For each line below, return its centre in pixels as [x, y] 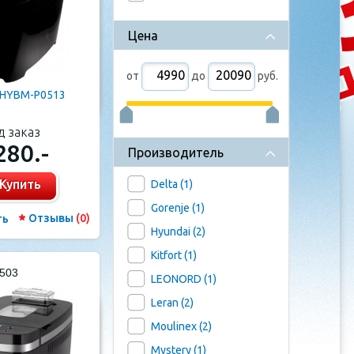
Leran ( [168, 303]
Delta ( [167, 184]
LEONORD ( [179, 279]
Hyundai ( [173, 232]
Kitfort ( [169, 255]
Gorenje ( [173, 208]
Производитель [176, 153]
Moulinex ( [177, 326]
